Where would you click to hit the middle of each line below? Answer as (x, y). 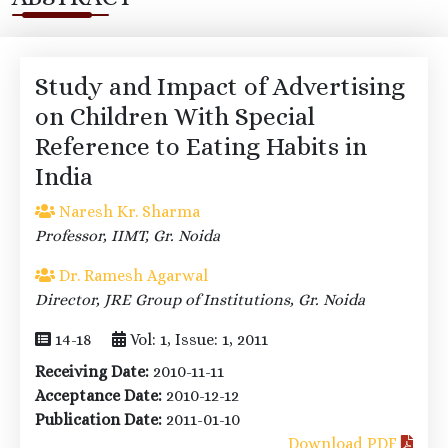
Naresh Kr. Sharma (127, 212)
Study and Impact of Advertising (220, 87)
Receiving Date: (92, 372)
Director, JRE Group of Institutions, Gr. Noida (200, 300)
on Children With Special (175, 117)
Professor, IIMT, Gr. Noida (127, 236)
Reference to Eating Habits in (201, 147)
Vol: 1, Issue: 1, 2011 (199, 340)
